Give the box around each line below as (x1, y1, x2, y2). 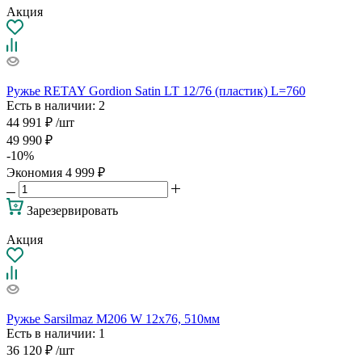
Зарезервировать (27, 203, 118, 217)
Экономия (6, 165, 65, 179)
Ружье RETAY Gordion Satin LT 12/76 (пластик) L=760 (6, 83, 305, 98)
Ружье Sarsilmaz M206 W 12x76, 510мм (6, 311, 220, 326)
